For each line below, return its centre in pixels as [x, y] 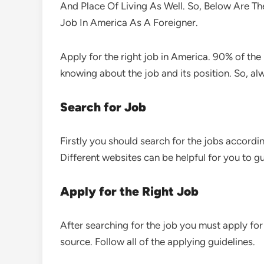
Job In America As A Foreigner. [129, 23]
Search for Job [103, 107]
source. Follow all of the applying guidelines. [158, 242]
